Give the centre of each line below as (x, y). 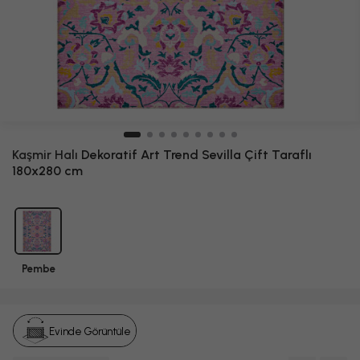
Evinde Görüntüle (90, 331)
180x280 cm (47, 171)
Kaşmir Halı (45, 155)
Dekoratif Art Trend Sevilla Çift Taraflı (195, 155)
